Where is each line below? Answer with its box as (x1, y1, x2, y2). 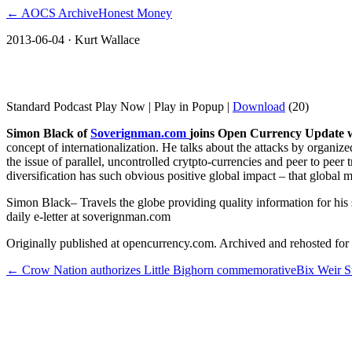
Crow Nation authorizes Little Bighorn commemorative (22, 262, 296, 277)
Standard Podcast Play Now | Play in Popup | (6, 99, 233, 113)
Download (233, 99, 285, 113)
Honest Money (98, 6, 172, 20)
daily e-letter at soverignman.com (6, 209, 170, 223)
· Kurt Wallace (68, 33, 140, 46)
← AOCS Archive (6, 6, 98, 20)
